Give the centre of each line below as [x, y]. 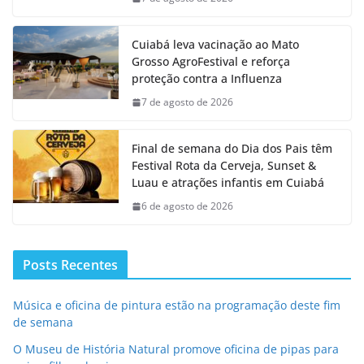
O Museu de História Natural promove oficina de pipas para [176, 349]
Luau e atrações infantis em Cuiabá [228, 183]
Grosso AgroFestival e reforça [211, 62]
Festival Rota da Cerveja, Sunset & [224, 166]
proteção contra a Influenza [207, 79]
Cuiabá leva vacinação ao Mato [215, 45]
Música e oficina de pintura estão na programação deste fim [177, 305]
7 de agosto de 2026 [187, 102]
